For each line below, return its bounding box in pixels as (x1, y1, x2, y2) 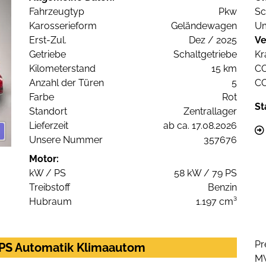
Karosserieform (29, 20, 97, 32)
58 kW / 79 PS (174, 167, 237, 179)
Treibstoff (29, 182, 70, 194)
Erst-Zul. (29, 34, 66, 46)
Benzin (208, 182, 237, 194)
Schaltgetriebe (173, 49, 237, 61)
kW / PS (29, 167, 66, 179)
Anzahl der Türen (29, 77, 104, 89)
